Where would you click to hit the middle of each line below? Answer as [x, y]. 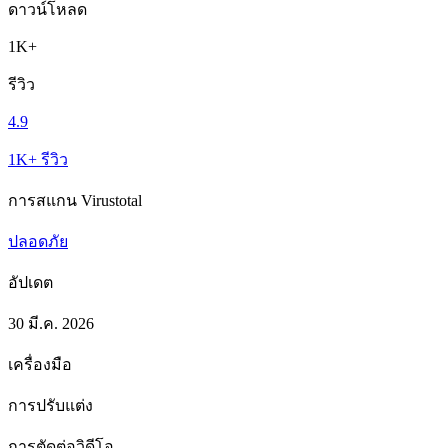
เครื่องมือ [40, 364]
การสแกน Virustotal [75, 200]
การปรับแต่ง [50, 405]
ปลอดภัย [38, 241]
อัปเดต [30, 282]
